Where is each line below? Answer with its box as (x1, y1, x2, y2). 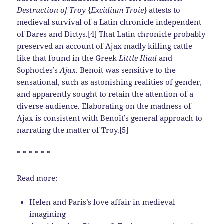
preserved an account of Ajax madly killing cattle (17, 41, 193, 51)
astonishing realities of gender (90, 77, 200, 87)
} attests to (144, 5, 181, 15)
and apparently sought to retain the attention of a (17, 89, 194, 99)
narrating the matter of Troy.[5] (17, 125, 129, 135)
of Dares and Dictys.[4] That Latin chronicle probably (17, 29, 206, 39)
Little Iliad (119, 53, 157, 63)
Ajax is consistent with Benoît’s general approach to (17, 113, 203, 123)
